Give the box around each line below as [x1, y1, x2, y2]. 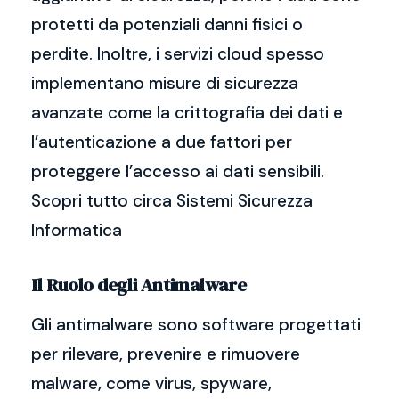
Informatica [31, 219, 122, 241]
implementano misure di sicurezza [31, 72, 298, 94]
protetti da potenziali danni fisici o [31, 13, 303, 36]
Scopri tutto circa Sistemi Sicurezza [31, 190, 313, 212]
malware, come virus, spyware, [31, 372, 272, 395]
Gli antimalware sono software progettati [31, 313, 361, 336]
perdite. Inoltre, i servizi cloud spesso [31, 43, 324, 65]
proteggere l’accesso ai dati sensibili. [31, 160, 324, 183]
